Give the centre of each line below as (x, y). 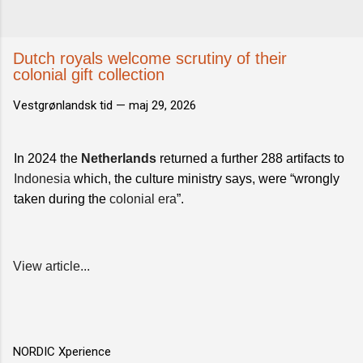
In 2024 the (47, 158)
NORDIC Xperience (62, 352)
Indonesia (42, 179)
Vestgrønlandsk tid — (71, 105)
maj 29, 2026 (162, 105)
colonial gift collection (89, 75)
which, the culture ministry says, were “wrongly (205, 179)
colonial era (143, 199)
